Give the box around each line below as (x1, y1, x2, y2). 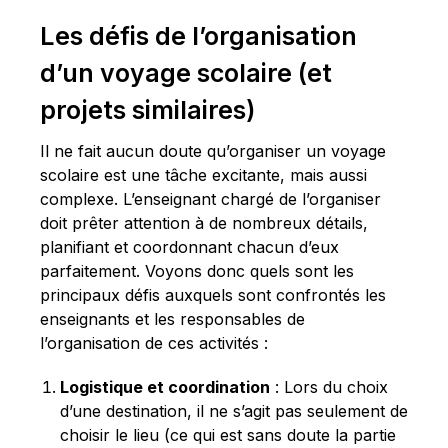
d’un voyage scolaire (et (40, 58, 332, 89)
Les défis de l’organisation (40, 21, 357, 52)
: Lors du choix (270, 377, 388, 398)
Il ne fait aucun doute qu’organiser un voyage (40, 141, 386, 162)
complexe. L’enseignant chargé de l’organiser (40, 189, 381, 210)
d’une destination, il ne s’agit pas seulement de (60, 401, 408, 422)
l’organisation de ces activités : (40, 333, 268, 354)
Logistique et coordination (60, 377, 270, 398)
